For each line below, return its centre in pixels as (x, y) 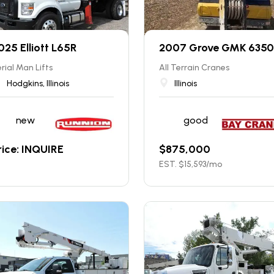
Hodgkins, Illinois (38, 83)
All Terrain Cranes (194, 68)
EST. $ (171, 164)
